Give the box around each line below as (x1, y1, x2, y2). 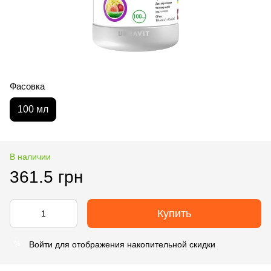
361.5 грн (10, 167, 83, 186)
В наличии (10, 151, 51, 162)
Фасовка (10, 80, 45, 91)
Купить (157, 207, 191, 220)
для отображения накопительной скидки (53, 239, 215, 249)
